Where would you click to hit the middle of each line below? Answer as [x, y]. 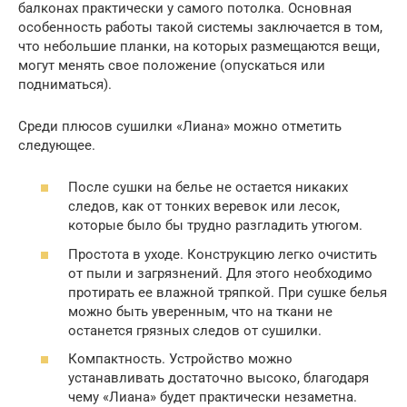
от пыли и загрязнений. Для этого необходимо [220, 273]
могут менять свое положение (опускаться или [172, 65]
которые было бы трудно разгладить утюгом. [215, 226]
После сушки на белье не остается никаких [208, 188]
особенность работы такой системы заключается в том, [200, 27]
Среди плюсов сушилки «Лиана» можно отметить [180, 126]
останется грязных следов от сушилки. [195, 330]
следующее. [57, 145]
